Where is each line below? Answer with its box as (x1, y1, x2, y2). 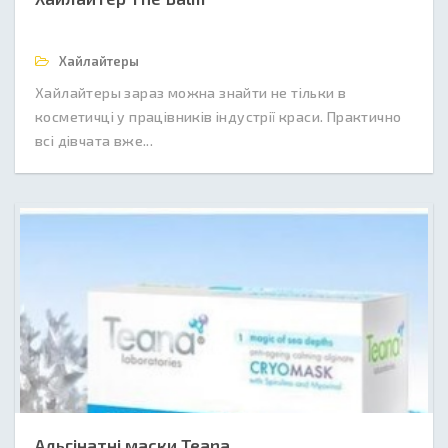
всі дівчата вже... (35, 132, 154, 149)
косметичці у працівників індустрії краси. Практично (35, 108, 402, 125)
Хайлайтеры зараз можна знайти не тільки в (35, 84, 347, 101)
